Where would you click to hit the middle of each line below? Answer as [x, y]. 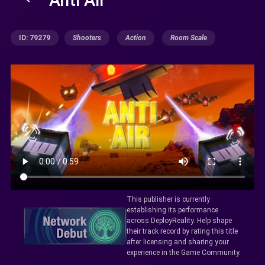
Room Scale [189, 38]
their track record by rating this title [182, 231]
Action [136, 38]
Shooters [87, 38]
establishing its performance [172, 210]
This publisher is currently [168, 199]
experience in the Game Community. [183, 252]
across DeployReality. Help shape [179, 220]
